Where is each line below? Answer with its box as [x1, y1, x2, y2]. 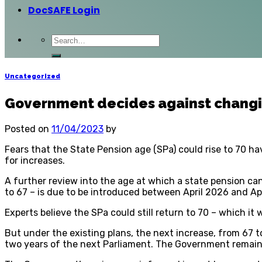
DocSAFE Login [28, 4, 100, 17]
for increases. [5, 154, 65, 166]
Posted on [5, 123, 51, 135]
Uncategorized [5, 72, 60, 80]
